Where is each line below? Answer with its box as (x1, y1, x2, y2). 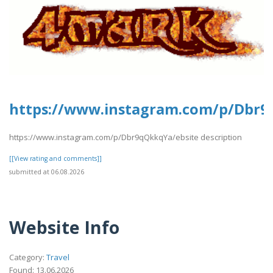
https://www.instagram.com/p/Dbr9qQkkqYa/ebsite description (9, 132, 242, 143)
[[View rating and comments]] (9, 154, 102, 163)
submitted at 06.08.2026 (9, 168, 84, 177)
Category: (9, 251, 46, 263)
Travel (46, 251, 69, 263)
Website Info (9, 214, 119, 239)
